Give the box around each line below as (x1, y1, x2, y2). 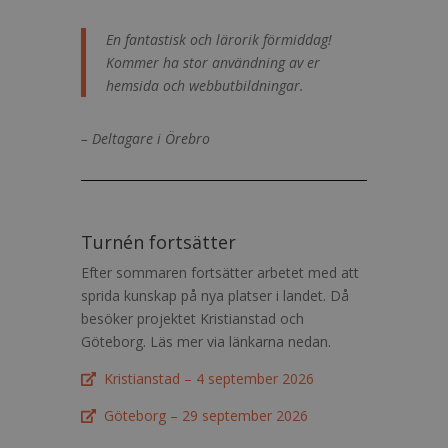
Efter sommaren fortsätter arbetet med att (80, 263, 359, 282)
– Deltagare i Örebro (80, 129, 210, 148)
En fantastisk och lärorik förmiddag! (105, 30, 332, 49)
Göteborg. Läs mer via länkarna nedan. (80, 332, 331, 351)
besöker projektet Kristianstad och (80, 309, 304, 328)
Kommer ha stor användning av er (105, 53, 320, 72)
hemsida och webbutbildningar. (105, 76, 304, 95)
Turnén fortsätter (80, 230, 236, 254)
